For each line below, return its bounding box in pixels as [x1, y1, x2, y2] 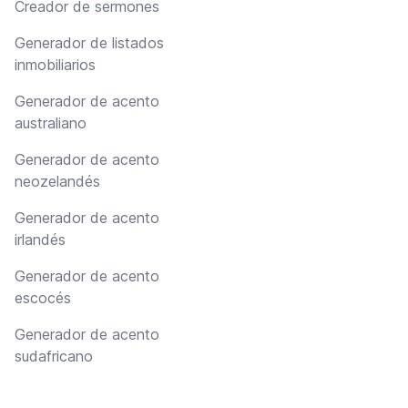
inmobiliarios [15, 56, 96, 75]
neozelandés [15, 172, 100, 191]
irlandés [15, 230, 66, 250]
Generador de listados [15, 34, 164, 53]
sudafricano [15, 347, 93, 366]
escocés [15, 289, 71, 308]
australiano [15, 114, 87, 133]
